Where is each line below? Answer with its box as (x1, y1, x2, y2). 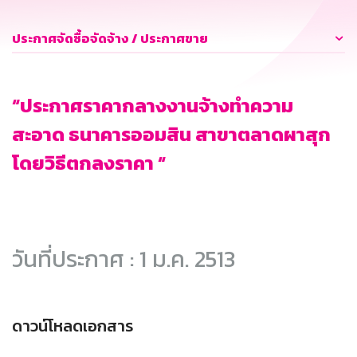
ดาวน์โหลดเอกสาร (12, 314, 133, 339)
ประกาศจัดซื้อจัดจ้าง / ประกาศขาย (12, 29, 208, 49)
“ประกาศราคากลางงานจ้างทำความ (12, 92, 293, 120)
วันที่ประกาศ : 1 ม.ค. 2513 (12, 241, 235, 277)
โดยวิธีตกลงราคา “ (12, 149, 166, 178)
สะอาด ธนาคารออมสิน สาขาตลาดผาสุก (12, 120, 331, 149)
